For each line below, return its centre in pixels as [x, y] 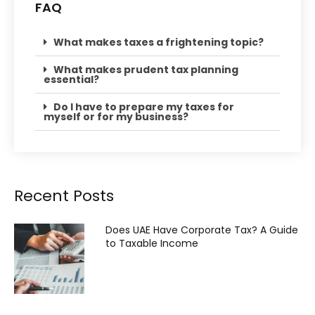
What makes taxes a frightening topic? [159, 42]
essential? [71, 79]
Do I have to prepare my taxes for [144, 107]
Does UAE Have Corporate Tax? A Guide [202, 230]
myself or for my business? [116, 116]
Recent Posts [64, 195]
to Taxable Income [152, 243]
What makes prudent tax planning [146, 69]
